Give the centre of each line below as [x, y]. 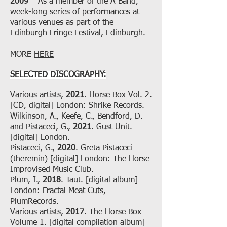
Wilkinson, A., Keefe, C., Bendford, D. [77, 117]
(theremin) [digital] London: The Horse [80, 159]
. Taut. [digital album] [99, 180]
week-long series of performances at [75, 12]
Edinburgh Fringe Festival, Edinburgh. [78, 33]
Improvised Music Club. [52, 170]
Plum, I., [26, 180]
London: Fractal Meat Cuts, [58, 191]
